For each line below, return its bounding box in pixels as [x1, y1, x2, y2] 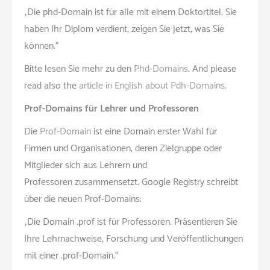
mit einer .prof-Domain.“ [24, 247, 118, 264]
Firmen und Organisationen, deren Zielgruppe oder [24, 140, 222, 157]
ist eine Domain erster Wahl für [91, 123, 217, 140]
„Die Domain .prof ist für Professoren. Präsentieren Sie [24, 213, 237, 230]
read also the [24, 77, 79, 94]
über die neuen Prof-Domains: [24, 190, 142, 207]
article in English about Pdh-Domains [79, 77, 225, 94]
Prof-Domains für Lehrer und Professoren [24, 100, 199, 117]
